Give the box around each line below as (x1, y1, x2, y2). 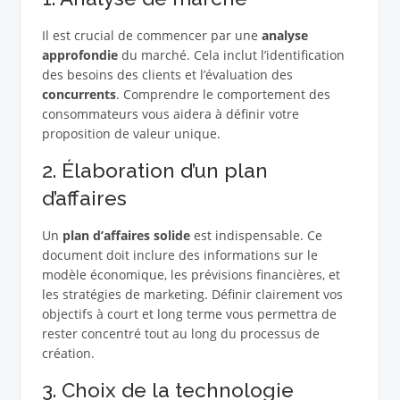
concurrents (41, 86, 116, 104)
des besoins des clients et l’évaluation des (41, 66, 293, 84)
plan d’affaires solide (62, 227, 190, 245)
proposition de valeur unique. (41, 125, 221, 143)
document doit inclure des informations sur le (41, 246, 318, 264)
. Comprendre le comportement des (115, 86, 330, 104)
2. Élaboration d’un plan (41, 159, 268, 183)
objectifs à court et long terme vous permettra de (41, 305, 337, 323)
